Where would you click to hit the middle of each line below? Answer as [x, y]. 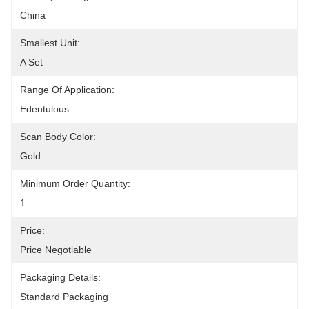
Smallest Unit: [50, 43]
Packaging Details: [60, 277]
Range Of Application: [67, 90]
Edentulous [44, 109]
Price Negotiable [56, 250]
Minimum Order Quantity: [75, 183]
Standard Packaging [64, 297]
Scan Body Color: [58, 137]
